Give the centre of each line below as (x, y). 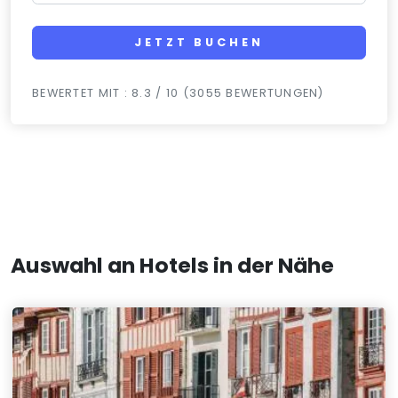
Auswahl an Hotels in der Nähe (172, 266)
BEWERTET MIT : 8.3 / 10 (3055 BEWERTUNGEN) (178, 93)
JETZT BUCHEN (199, 43)
